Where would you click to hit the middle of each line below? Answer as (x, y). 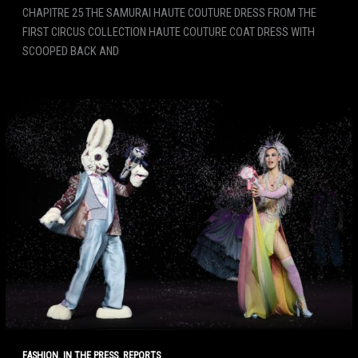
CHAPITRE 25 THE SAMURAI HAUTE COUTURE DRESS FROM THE (169, 13)
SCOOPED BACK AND (70, 52)
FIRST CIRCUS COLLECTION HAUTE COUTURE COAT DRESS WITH (168, 32)
